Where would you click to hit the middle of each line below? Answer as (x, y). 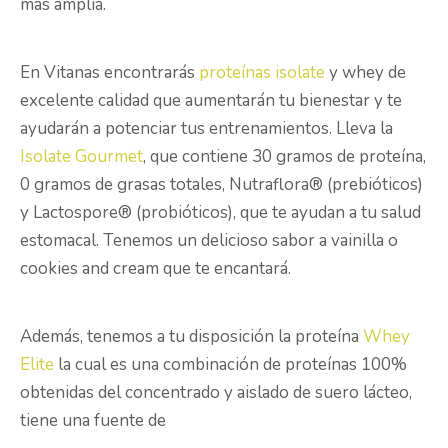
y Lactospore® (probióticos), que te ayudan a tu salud (220, 213)
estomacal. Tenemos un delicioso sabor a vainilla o (209, 241)
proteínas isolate (262, 73)
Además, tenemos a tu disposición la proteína (191, 337)
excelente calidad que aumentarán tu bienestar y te (211, 101)
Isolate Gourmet (81, 157)
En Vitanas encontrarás (109, 73)
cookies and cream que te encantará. (157, 269)
